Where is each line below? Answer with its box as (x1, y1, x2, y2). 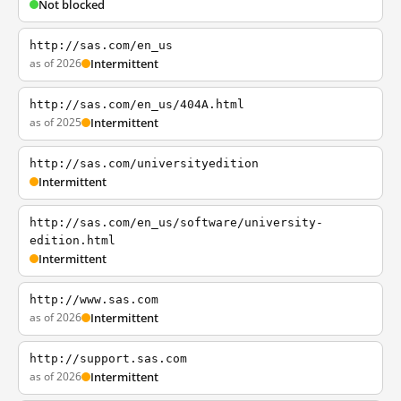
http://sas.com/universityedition (30, 157, 259, 170)
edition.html (30, 234, 115, 247)
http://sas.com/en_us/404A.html (30, 98, 244, 111)
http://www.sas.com (30, 293, 158, 306)
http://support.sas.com (30, 352, 187, 365)
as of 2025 (30, 115, 81, 130)
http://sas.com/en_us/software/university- (30, 216, 323, 229)
